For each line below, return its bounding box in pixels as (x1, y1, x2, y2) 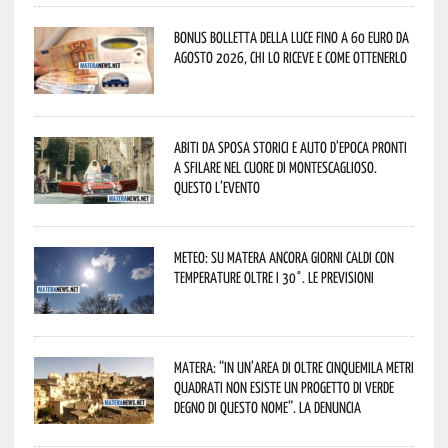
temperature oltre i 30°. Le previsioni (173, 268, 374, 286)
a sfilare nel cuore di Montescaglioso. (173, 158, 377, 176)
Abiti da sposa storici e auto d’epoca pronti (173, 138, 407, 156)
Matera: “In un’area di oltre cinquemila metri (173, 358, 414, 376)
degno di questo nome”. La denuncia (173, 398, 361, 416)
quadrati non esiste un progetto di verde (173, 378, 394, 396)
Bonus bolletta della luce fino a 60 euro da (173, 28, 409, 46)
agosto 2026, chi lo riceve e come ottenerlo (173, 48, 407, 66)
